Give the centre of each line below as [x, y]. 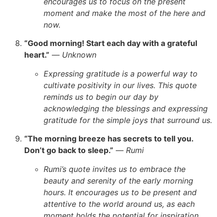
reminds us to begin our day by [101, 97]
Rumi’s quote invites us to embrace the [115, 169]
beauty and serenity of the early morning [118, 180]
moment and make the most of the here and [124, 13]
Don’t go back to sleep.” [69, 150]
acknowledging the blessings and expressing [126, 108]
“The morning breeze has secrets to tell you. [109, 139]
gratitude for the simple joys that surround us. [128, 120]
